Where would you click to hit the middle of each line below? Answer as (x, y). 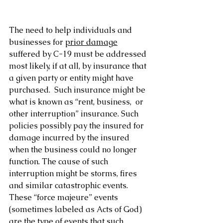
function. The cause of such (59, 161)
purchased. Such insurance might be (78, 90)
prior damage (91, 42)
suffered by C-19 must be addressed (79, 54)
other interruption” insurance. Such (75, 113)
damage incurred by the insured (70, 137)
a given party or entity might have (72, 78)
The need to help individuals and (71, 30)
